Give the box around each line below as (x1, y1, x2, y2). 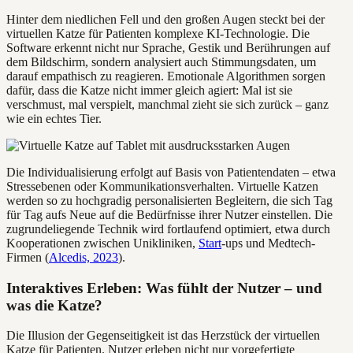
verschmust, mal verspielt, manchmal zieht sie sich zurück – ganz (6, 97, 329, 111)
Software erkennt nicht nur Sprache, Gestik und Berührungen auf (6, 40, 330, 54)
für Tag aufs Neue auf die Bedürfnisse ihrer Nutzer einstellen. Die (6, 207, 333, 221)
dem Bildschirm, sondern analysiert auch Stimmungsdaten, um (6, 54, 316, 69)
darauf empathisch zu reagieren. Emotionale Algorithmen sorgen (6, 69, 325, 83)
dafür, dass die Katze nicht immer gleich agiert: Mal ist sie (6, 83, 292, 97)
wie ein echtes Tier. (6, 111, 102, 125)
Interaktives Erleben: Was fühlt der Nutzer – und (6, 279, 322, 296)
